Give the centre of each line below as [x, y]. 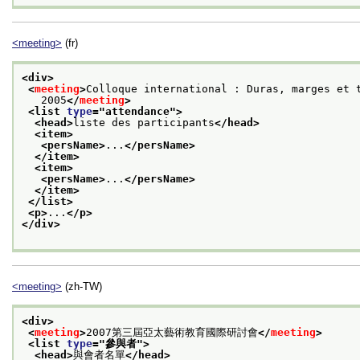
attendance [137, 111]
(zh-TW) [82, 286]
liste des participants [144, 122]
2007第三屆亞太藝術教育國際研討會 [172, 333]
